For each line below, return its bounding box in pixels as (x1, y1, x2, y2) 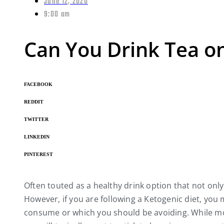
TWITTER (24, 116, 48, 122)
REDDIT (24, 98, 43, 104)
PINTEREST (24, 151, 53, 157)
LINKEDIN (24, 134, 49, 140)
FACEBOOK (24, 81, 52, 87)
